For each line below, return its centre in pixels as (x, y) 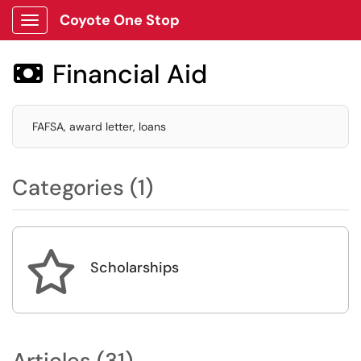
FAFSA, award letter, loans (99, 127)
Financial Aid (130, 74)
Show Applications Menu (93, 33)
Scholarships (135, 268)
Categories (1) (83, 187)
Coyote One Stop (120, 20)
